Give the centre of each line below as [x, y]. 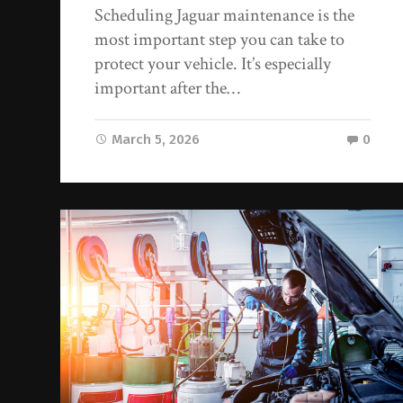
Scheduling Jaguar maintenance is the [225, 16]
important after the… [168, 89]
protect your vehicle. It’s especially [213, 64]
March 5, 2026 [156, 140]
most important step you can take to [220, 40]
